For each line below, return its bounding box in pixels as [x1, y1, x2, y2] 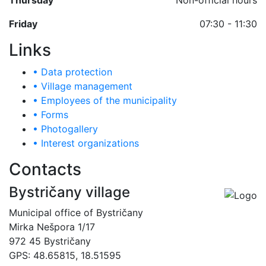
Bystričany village [9, 183, 130, 201]
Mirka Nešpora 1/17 [9, 221, 95, 233]
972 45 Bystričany [9, 235, 91, 248]
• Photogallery [33, 123, 98, 135]
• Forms [33, 109, 68, 121]
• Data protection [33, 66, 112, 78]
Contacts [9, 159, 81, 180]
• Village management [33, 80, 132, 93]
